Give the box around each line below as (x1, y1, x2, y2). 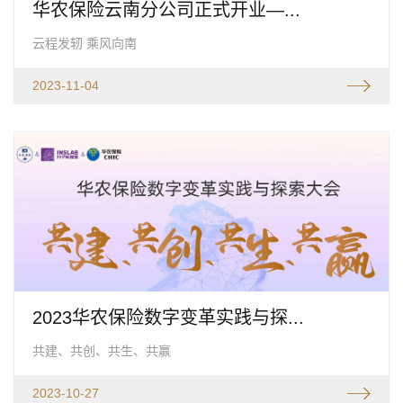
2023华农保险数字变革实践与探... (32, 307, 304, 327)
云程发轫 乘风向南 (32, 35, 137, 50)
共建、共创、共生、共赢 (32, 343, 171, 358)
